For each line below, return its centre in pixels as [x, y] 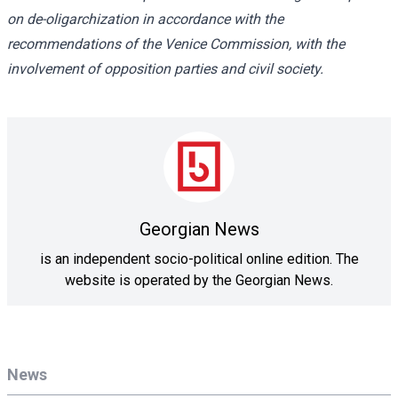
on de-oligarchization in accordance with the [145, 19]
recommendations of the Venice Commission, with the [176, 44]
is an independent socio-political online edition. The [199, 259]
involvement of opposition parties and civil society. [165, 68]
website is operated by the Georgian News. [199, 280]
